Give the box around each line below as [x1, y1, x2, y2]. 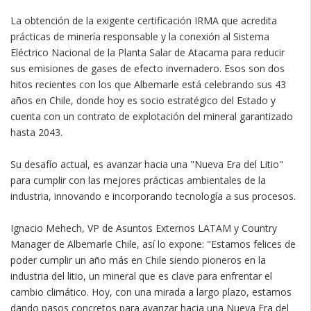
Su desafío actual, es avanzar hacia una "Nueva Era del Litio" [10, 157, 283, 171]
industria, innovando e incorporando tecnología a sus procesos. [10, 189, 296, 203]
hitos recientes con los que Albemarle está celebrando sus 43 [10, 77, 286, 91]
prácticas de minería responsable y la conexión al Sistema [10, 29, 269, 43]
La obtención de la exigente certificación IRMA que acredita [10, 13, 277, 27]
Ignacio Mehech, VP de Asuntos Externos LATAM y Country [10, 221, 277, 235]
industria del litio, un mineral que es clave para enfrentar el [10, 269, 272, 283]
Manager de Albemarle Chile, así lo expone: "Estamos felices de [10, 237, 296, 251]
